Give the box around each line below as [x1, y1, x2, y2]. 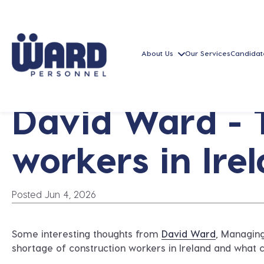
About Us [141, 49, 174, 58]
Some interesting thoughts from [12, 228, 161, 239]
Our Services [185, 49, 231, 58]
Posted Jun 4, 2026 [12, 189, 96, 200]
